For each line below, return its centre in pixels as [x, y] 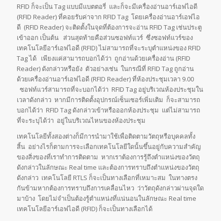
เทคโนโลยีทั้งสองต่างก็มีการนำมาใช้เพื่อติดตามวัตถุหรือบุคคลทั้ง [106, 136]
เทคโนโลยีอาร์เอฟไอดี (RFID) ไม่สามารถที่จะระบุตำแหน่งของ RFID [109, 48]
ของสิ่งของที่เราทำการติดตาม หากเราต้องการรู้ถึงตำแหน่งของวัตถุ [108, 157]
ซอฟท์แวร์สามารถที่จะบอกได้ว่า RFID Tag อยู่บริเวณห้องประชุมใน [110, 90]
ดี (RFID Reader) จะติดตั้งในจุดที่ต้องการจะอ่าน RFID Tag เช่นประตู [109, 27]
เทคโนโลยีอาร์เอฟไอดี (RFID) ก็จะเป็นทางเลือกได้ [84, 209]
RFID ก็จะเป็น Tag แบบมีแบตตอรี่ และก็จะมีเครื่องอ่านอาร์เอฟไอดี [107, 7]
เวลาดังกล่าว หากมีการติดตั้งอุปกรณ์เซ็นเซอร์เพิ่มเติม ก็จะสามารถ [108, 100]
